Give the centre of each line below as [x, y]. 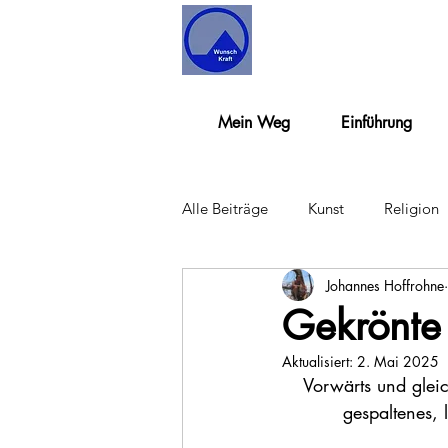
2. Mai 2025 [398, 361]
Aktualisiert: [319, 361]
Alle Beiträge [225, 208]
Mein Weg [254, 122]
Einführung [376, 122]
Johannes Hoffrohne [385, 285]
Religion [411, 208]
